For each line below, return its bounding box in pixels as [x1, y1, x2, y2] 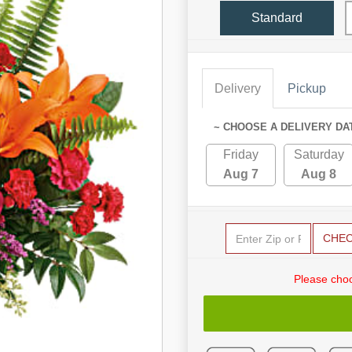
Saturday [293, 148, 344, 161]
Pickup [288, 82, 326, 95]
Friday [223, 148, 258, 161]
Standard [251, 11, 302, 24]
